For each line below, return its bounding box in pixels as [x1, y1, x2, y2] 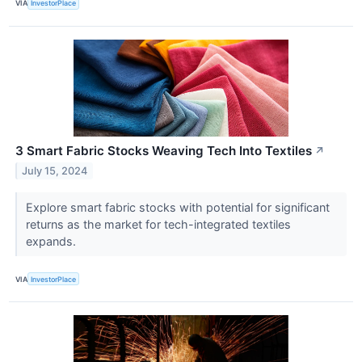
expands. [25, 234, 79, 248]
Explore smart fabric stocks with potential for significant [25, 200, 330, 214]
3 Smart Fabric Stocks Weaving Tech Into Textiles [15, 142, 312, 158]
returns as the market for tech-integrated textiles [25, 217, 291, 231]
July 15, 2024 [22, 164, 88, 177]
